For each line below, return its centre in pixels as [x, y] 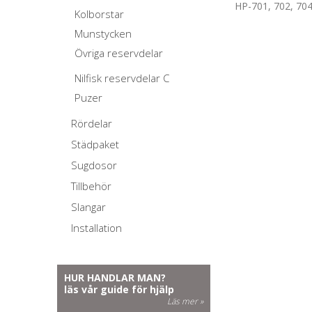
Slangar [88, 207]
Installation [96, 228]
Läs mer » [185, 301]
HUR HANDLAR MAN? [115, 278]
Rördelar [92, 123]
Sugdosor [94, 165]
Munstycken [103, 33]
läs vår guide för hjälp [119, 289]
